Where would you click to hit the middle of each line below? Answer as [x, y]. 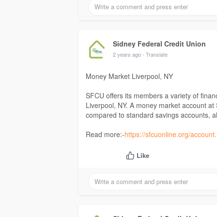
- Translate [155, 54]
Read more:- [105, 134]
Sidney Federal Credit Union [159, 44]
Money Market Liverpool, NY [129, 76]
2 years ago [127, 54]
